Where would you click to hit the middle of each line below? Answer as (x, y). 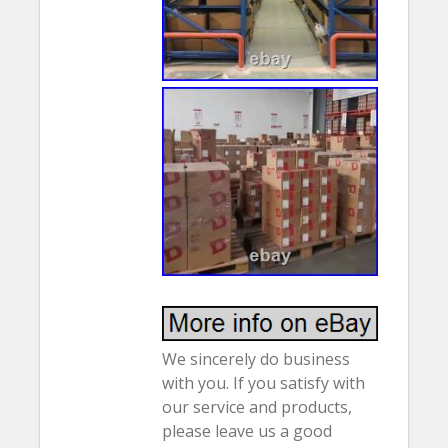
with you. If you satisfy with (264, 383)
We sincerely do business (256, 359)
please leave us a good (247, 431)
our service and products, (257, 407)
